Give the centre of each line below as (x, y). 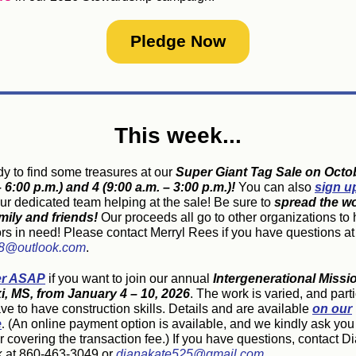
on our (332, 309)
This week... (178, 135)
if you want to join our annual (129, 279)
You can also (275, 187)
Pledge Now (178, 41)
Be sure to (244, 202)
